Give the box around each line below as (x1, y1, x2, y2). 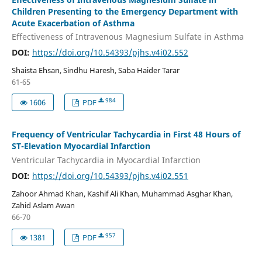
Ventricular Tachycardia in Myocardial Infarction (11, 154, 201, 166)
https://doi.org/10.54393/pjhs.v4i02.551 (32, 170, 188, 181)
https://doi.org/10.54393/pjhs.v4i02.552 (32, 47, 188, 58)
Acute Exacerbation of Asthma (11, 17, 135, 29)
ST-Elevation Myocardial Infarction (11, 140, 150, 152)
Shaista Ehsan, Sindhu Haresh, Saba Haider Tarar (11, 65, 180, 76)
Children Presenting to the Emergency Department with (11, 5, 238, 17)
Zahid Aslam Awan (11, 199, 75, 211)
